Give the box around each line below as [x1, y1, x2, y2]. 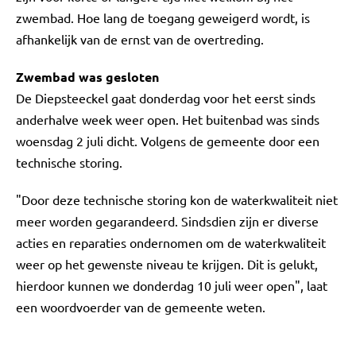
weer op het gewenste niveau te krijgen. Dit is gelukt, [16, 256, 318, 272]
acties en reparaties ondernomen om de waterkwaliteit [16, 234, 326, 250]
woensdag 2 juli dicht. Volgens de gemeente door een [16, 133, 319, 149]
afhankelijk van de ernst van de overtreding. [16, 31, 264, 47]
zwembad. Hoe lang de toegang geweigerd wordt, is [16, 10, 310, 25]
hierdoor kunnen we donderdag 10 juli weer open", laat [16, 277, 327, 293]
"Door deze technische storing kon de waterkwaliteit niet [16, 192, 338, 207]
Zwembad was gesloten [16, 68, 159, 85]
